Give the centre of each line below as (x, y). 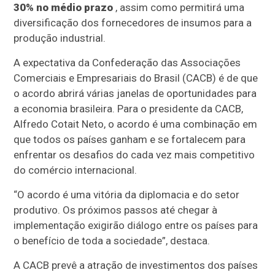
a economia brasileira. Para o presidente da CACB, (129, 109)
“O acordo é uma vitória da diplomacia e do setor (127, 195)
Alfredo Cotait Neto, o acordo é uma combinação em (136, 124)
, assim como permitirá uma (179, 7)
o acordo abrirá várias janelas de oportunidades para (135, 93)
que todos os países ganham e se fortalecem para (130, 139)
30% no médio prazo (64, 7)
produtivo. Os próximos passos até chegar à (116, 210)
